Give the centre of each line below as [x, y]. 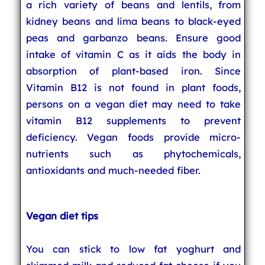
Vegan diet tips [62, 216]
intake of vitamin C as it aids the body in [133, 54]
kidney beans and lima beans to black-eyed [133, 21]
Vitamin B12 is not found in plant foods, [133, 87]
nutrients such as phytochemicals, [133, 153]
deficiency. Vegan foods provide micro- [133, 137]
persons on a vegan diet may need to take [133, 104]
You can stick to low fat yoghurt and [133, 249]
